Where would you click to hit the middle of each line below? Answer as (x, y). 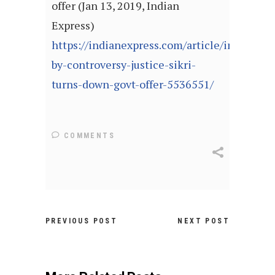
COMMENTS (88, 136)
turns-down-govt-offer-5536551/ (133, 84)
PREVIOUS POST (82, 221)
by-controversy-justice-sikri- (124, 65)
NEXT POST (203, 221)
